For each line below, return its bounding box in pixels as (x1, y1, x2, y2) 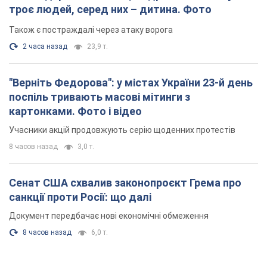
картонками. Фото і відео (9, 105, 142, 118)
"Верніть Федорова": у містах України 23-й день (9, 76, 253, 89)
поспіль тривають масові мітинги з (9, 91, 190, 104)
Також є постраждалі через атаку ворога (9, 25, 173, 35)
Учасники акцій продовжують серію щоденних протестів (9, 125, 235, 135)
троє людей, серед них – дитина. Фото (9, 3, 212, 16)
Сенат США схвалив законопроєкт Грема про (9, 176, 241, 190)
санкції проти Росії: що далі (9, 191, 151, 204)
